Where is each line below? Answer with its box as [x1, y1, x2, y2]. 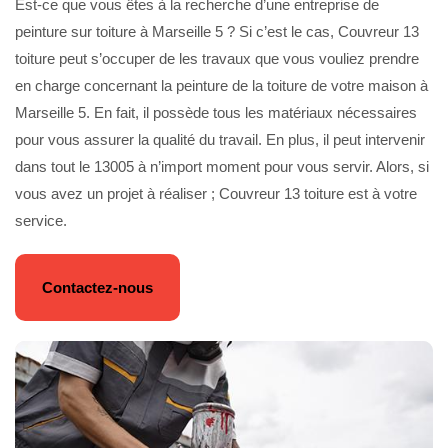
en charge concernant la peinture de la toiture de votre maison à [15, 77, 428, 94]
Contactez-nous [42, 279, 153, 296]
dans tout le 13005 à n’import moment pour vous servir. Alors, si [15, 158, 429, 175]
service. [15, 212, 67, 229]
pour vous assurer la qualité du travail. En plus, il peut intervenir [15, 131, 425, 148]
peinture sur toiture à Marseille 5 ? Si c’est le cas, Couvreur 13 [15, 23, 419, 40]
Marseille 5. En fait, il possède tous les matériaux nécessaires [15, 104, 417, 121]
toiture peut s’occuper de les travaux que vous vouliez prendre [15, 50, 419, 67]
